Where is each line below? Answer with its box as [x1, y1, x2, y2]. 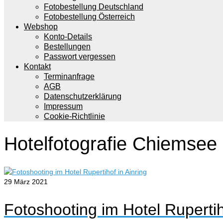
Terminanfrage [44, 72, 95, 81]
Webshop [24, 22, 58, 31]
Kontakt [24, 62, 51, 71]
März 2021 [12, 177, 48, 186]
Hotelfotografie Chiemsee [4, 133, 217, 155]
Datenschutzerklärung [44, 92, 121, 101]
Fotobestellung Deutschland [44, 2, 143, 11]
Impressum [44, 102, 83, 111]
